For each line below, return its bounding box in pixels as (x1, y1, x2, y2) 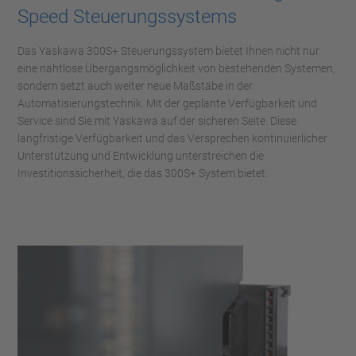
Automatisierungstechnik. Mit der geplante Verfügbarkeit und (17, 97, 317, 110)
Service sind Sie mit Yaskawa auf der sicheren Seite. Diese (17, 114, 296, 128)
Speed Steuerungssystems (17, 6, 237, 29)
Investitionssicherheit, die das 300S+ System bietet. (17, 167, 268, 180)
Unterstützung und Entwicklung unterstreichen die (17, 149, 264, 163)
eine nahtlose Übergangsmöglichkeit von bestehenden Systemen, (17, 62, 335, 75)
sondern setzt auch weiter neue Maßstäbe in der (17, 79, 253, 93)
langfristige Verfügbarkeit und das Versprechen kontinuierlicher (17, 132, 327, 145)
